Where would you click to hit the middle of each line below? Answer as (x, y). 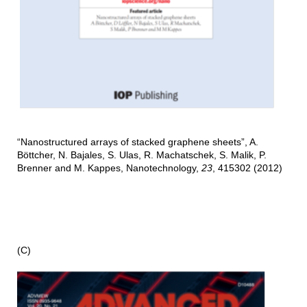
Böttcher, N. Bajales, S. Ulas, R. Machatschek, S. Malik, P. (142, 155)
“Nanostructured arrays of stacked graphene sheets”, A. (137, 142)
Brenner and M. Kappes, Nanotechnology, (109, 168)
